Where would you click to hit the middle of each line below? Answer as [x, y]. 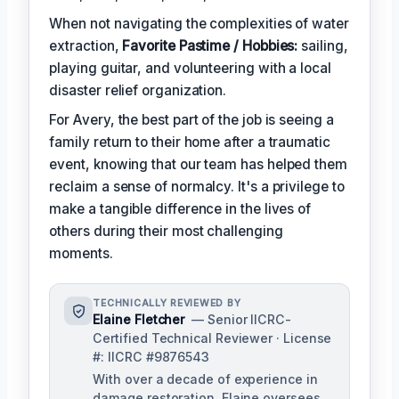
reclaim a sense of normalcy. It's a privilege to [197, 187]
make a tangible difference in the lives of [180, 209]
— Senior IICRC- [241, 320]
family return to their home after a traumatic [190, 142]
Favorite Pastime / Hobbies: [210, 46]
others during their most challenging [166, 232]
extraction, [86, 46]
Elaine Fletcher [139, 320]
